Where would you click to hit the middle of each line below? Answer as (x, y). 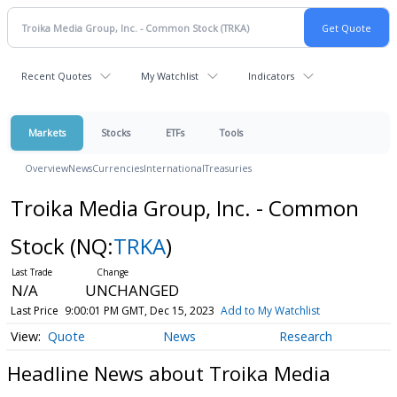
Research (305, 337)
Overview (47, 168)
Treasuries (228, 168)
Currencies (118, 168)
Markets (47, 132)
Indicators (271, 76)
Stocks (116, 132)
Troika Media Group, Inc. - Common (184, 208)
